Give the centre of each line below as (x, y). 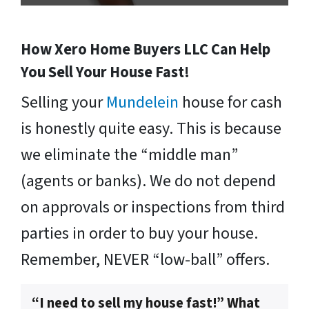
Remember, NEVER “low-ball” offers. (145, 260)
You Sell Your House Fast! (105, 73)
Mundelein (144, 103)
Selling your (63, 103)
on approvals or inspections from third (153, 208)
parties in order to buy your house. (139, 234)
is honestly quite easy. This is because (151, 129)
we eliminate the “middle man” (129, 155)
